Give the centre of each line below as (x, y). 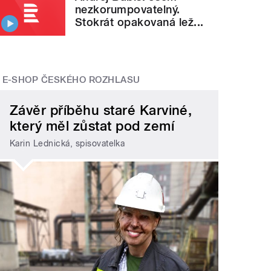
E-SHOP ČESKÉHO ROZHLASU (71, 80)
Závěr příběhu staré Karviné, (101, 110)
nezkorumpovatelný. (128, 9)
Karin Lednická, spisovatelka (67, 143)
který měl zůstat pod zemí (92, 126)
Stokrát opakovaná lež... (139, 22)
